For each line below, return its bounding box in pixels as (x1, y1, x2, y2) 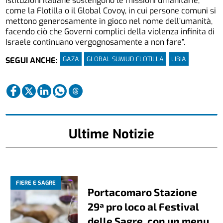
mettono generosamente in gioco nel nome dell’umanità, (5, 16, 213, 27)
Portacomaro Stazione (88, 186, 198, 199)
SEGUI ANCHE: (5, 55, 58, 66)
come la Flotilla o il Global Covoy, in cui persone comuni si (5, 5, 217, 16)
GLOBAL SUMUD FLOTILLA (87, 55, 164, 64)
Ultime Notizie (69, 125, 154, 143)
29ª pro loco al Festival (88, 200, 200, 213)
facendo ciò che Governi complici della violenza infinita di (5, 26, 215, 37)
